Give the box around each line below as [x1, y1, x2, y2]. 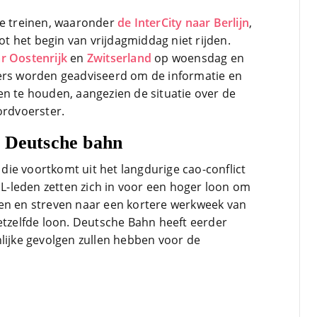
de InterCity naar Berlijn [117, 15, 249, 30]
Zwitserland [86, 50, 152, 66]
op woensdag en [151, 50, 245, 66]
